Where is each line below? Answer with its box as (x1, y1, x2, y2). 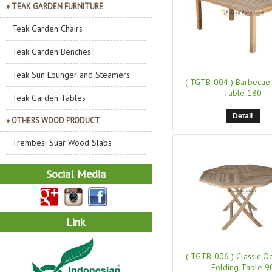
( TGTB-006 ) (186, 251, 234, 262)
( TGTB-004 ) (185, 76, 233, 87)
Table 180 (223, 87, 262, 98)
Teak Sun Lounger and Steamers (12, 69, 130, 80)
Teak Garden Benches (12, 46, 91, 57)
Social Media (46, 167, 106, 181)
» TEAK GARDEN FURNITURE (6, 1, 103, 12)
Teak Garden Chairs (12, 23, 83, 34)
